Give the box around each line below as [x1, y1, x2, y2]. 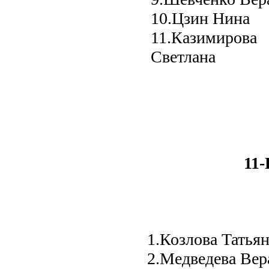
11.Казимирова [151, 28, 257, 47]
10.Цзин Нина [151, 8, 250, 28]
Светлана [151, 47, 216, 66]
